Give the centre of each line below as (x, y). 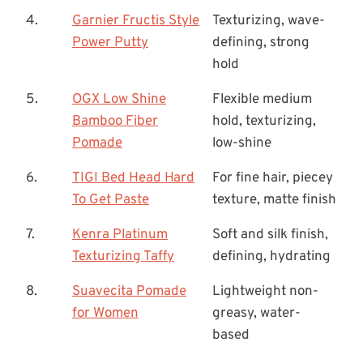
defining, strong (261, 43)
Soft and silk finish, (270, 235)
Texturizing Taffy (123, 257)
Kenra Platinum (120, 235)
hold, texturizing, (264, 122)
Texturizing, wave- (269, 21)
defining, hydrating (271, 257)
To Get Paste (111, 201)
